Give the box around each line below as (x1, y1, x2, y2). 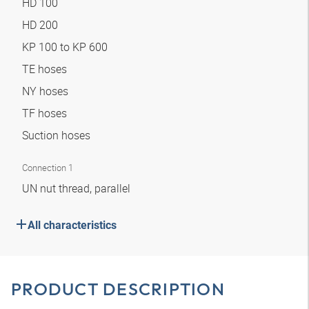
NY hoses (22, 83, 71, 99)
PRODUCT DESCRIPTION (11, 278, 225, 300)
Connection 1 (22, 161, 73, 174)
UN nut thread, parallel (22, 181, 133, 196)
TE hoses (22, 61, 70, 77)
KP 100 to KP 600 (22, 39, 110, 54)
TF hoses (22, 106, 70, 121)
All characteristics (28, 219, 117, 232)
